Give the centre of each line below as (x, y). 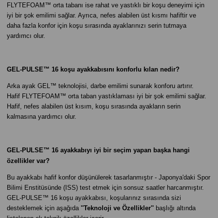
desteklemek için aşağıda (44, 208)
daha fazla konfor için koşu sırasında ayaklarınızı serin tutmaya (97, 26)
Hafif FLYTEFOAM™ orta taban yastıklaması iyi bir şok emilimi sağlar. (107, 96)
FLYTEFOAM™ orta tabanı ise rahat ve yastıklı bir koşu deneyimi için (106, 5)
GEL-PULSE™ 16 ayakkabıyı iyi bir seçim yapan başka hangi (98, 150)
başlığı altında (175, 208)
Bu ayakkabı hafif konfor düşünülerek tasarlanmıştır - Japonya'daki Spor (109, 177)
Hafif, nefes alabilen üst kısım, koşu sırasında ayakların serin (94, 106)
